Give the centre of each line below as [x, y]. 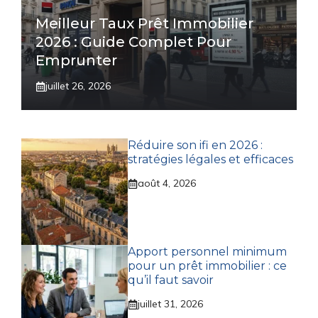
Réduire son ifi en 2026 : [195, 146]
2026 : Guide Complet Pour [133, 42]
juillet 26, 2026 [78, 86]
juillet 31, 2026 [170, 304]
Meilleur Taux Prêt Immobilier [144, 24]
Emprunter [76, 61]
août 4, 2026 [167, 183]
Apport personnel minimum [207, 252]
